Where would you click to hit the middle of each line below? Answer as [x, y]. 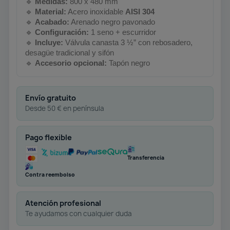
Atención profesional [63, 203]
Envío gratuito [51, 98]
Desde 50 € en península [65, 109]
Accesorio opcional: [71, 63]
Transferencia [146, 158]
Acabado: [52, 22]
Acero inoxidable [96, 12]
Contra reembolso [50, 175]
